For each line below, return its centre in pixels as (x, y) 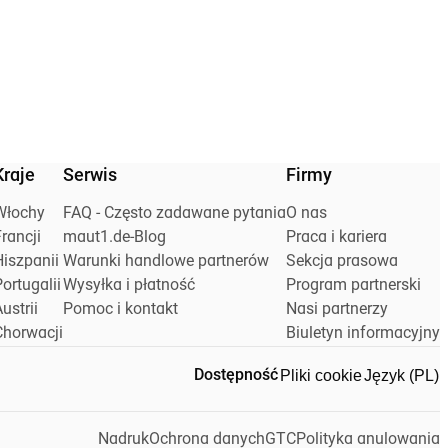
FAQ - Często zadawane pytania (174, 214)
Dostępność (236, 376)
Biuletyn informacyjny (363, 334)
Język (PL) (401, 376)
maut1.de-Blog (114, 238)
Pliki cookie (321, 376)
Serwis (90, 177)
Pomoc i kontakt (120, 310)
